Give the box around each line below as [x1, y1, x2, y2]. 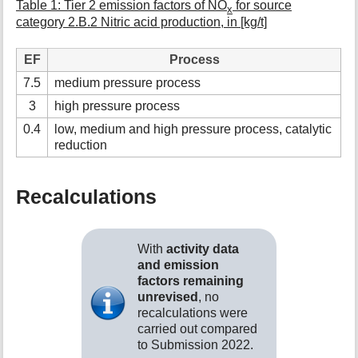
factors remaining [137, 273, 244, 288]
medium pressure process [54, 76, 201, 90]
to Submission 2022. [137, 337, 253, 352]
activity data [165, 241, 239, 256]
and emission [137, 257, 219, 272]
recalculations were [137, 305, 248, 320]
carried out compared [137, 321, 257, 336]
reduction [54, 138, 108, 153]
